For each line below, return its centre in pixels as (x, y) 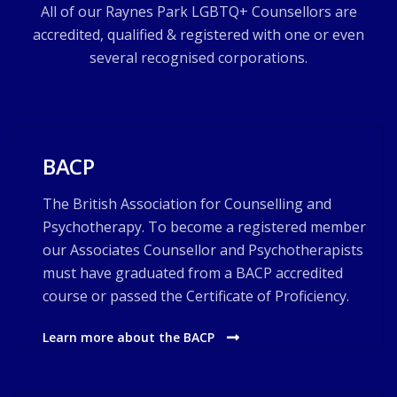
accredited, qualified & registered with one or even (198, 35)
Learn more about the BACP (130, 337)
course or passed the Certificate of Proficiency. (196, 296)
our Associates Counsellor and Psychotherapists (203, 250)
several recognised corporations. (198, 58)
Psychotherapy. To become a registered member (204, 227)
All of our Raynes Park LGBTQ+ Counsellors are (198, 12)
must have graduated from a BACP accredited (193, 273)
